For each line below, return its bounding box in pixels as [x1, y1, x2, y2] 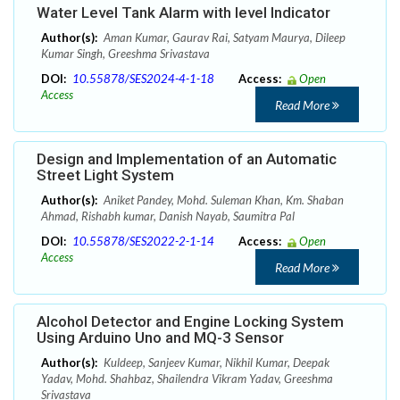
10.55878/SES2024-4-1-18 [72, 71, 214, 87]
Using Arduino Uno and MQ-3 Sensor [37, 329, 284, 347]
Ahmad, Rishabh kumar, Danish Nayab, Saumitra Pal [41, 209, 295, 224]
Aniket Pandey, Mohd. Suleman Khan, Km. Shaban [101, 193, 344, 208]
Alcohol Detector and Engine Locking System [37, 312, 344, 331]
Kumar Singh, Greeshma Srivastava [41, 46, 210, 62]
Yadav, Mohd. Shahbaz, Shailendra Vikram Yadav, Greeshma [41, 371, 333, 387]
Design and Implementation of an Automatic [37, 150, 337, 169]
